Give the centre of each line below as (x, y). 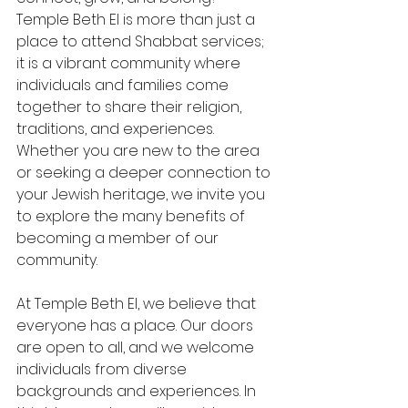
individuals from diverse (103, 369)
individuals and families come (124, 85)
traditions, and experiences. (117, 129)
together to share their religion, (131, 107)
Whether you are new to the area (140, 151)
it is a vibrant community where (130, 63)
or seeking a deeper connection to (145, 173)
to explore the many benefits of (133, 216)
